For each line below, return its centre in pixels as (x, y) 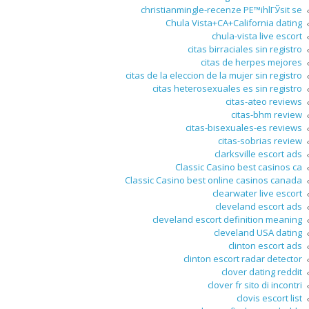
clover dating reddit (262, 272)
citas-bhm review (267, 115)
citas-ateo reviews (264, 102)
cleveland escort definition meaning (227, 220)
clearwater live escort (257, 193)
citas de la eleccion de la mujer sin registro (214, 76)
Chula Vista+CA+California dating (234, 23)
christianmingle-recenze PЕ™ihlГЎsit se (221, 10)
